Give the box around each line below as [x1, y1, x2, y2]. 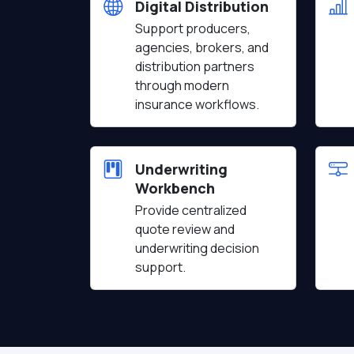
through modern [135, 77, 229, 94]
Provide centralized [135, 201, 247, 219]
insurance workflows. [135, 96, 259, 113]
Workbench [135, 179, 215, 198]
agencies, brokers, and [135, 39, 269, 56]
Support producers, [135, 20, 250, 37]
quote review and [135, 220, 235, 238]
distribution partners [135, 58, 254, 75]
